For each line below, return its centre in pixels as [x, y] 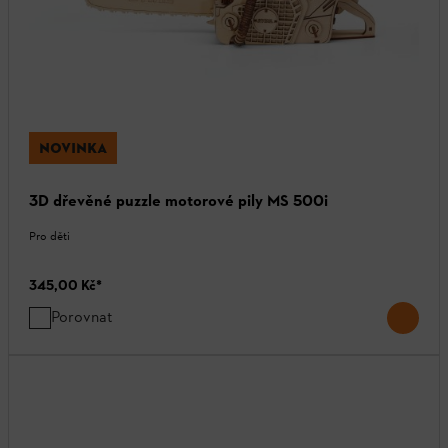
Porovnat [82, 316]
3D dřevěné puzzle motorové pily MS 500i [178, 200]
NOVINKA [73, 147]
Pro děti [49, 235]
